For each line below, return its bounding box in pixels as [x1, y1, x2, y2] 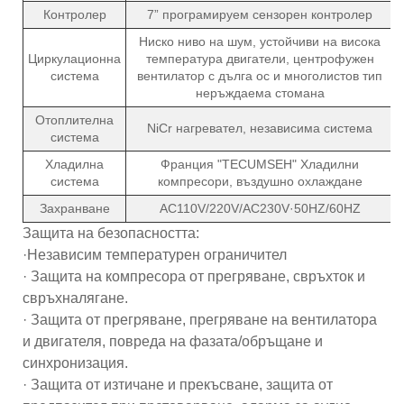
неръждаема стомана [195, 85, 325, 100]
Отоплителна [35, 112, 114, 127]
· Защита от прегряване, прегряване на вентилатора [23, 311, 377, 327]
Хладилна [45, 156, 104, 171]
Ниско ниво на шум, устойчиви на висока [139, 33, 381, 49]
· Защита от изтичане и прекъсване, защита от [23, 376, 333, 392]
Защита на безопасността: [23, 225, 199, 241]
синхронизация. [23, 354, 128, 371]
